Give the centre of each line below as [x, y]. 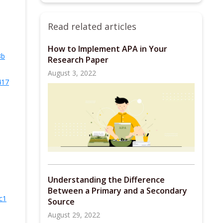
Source [61, 202]
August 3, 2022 [72, 73]
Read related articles [92, 26]
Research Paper [78, 60]
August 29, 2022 [74, 215]
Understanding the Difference [106, 180]
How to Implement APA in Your [108, 49]
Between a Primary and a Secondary [117, 191]
